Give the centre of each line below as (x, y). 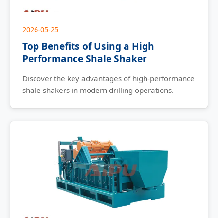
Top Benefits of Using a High (88, 46)
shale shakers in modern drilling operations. (98, 90)
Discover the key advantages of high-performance (109, 79)
